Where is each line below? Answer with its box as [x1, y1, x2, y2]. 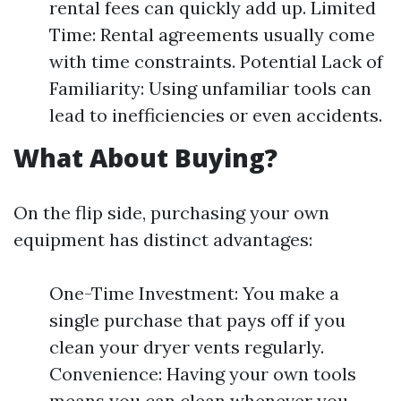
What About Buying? [13, 141, 277, 175]
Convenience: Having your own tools [49, 363, 356, 385]
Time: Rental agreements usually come [49, 23, 375, 46]
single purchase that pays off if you [49, 309, 346, 331]
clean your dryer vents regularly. [49, 336, 324, 358]
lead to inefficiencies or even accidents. [49, 104, 382, 126]
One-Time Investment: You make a [49, 282, 339, 304]
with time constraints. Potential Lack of [49, 50, 383, 73]
